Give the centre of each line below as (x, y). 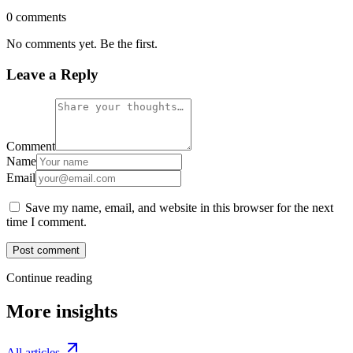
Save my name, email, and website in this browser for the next (179, 207)
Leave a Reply (52, 75)
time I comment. (46, 221)
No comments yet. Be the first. (82, 44)
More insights (62, 311)
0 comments (36, 17)
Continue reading (49, 277)
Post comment (46, 250)
